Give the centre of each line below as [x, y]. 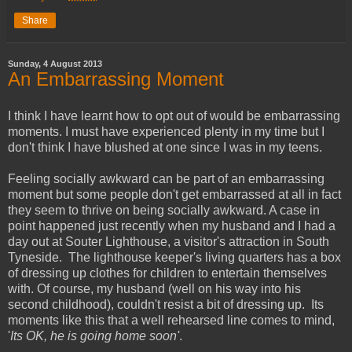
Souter [84, 242]
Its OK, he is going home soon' [95, 336]
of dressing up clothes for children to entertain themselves [167, 273]
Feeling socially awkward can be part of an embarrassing [166, 179]
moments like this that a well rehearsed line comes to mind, [171, 321]
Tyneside [33, 258]
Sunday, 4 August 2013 [55, 63]
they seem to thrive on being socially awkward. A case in [164, 211]
